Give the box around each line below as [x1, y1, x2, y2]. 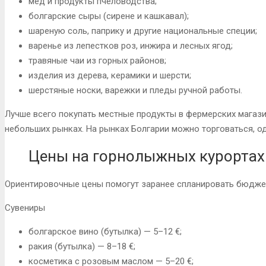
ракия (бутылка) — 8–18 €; [28, 240, 135, 252]
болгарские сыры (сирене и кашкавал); [28, 10, 189, 21]
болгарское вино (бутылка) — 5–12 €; [28, 226, 182, 237]
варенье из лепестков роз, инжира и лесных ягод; [28, 40, 233, 51]
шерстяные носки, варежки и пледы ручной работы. [28, 84, 242, 96]
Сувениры [5, 202, 45, 213]
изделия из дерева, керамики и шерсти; [28, 69, 191, 81]
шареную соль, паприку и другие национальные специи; [28, 25, 257, 36]
